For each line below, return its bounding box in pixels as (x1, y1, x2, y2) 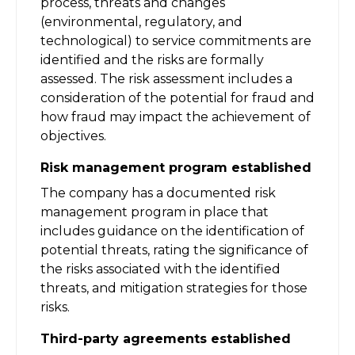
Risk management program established (40, 159, 311, 175)
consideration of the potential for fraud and (40, 90, 315, 105)
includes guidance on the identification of (40, 223, 304, 239)
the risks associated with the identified (40, 261, 281, 277)
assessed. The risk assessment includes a (40, 71, 292, 86)
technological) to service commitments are (40, 32, 311, 48)
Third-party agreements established (40, 330, 291, 346)
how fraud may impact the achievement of (40, 109, 311, 124)
